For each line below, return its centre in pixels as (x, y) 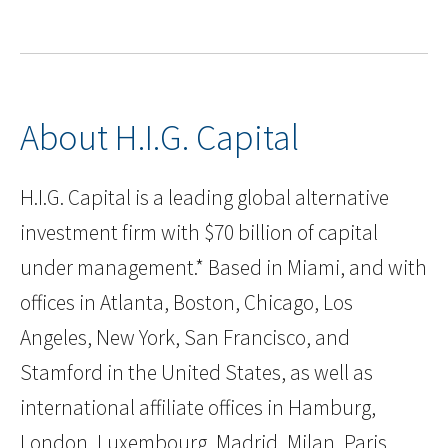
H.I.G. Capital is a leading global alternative (204, 198)
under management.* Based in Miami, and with (223, 268)
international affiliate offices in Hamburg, (198, 408)
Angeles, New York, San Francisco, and (185, 338)
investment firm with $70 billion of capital (199, 233)
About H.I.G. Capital (159, 138)
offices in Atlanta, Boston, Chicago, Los (186, 303)
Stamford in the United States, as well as (196, 373)
